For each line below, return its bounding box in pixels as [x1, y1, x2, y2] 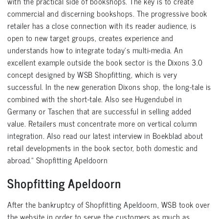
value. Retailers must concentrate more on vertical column [7, 117, 197, 130]
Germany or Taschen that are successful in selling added [7, 105, 192, 118]
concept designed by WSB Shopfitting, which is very [7, 68, 177, 81]
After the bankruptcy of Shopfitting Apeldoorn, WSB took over [7, 198, 210, 211]
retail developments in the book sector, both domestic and [7, 141, 198, 154]
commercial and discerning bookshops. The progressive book [7, 7, 207, 20]
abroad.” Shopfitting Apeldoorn [7, 153, 108, 167]
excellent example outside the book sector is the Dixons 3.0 [7, 56, 203, 69]
